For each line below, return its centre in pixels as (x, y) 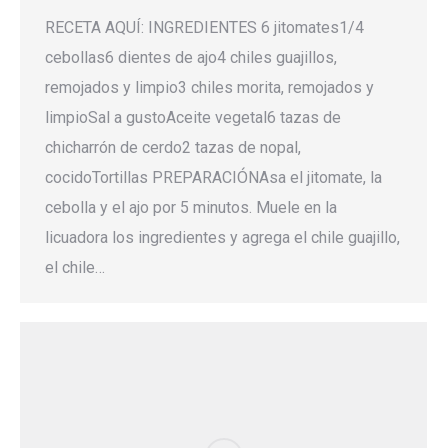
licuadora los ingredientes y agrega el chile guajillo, (222, 237)
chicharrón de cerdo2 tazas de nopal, (173, 147)
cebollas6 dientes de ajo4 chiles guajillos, (191, 57)
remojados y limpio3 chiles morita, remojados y (209, 87)
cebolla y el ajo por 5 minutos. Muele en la (191, 207)
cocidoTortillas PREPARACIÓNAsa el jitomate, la (213, 177)
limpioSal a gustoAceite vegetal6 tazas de (193, 117)
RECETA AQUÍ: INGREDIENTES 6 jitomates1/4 (204, 27)
